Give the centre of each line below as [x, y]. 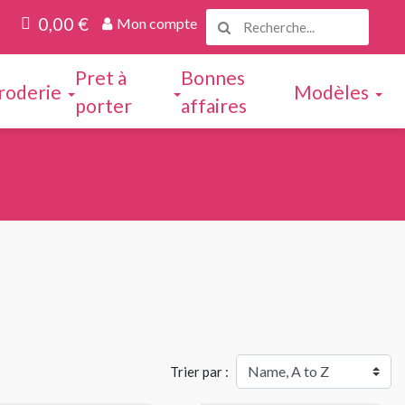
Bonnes [213, 77]
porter [103, 105]
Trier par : [199, 372]
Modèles [331, 91]
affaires [214, 105]
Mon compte [157, 23]
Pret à [100, 77]
